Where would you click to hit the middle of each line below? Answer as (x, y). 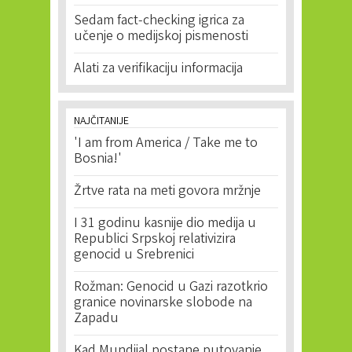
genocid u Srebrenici (134, 255)
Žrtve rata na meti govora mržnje (167, 192)
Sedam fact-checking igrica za (159, 21)
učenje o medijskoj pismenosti (161, 37)
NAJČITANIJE (101, 122)
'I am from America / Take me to (166, 144)
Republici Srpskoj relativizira (155, 240)
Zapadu (96, 319)
